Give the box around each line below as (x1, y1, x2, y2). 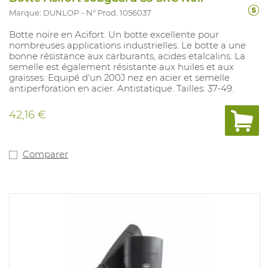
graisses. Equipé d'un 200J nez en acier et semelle (9, 71, 230, 83)
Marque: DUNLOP (9, 7, 79, 17)
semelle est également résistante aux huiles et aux (9, 60, 234, 72)
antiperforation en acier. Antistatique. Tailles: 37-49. (9, 82, 234, 94)
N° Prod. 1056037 (86, 7, 151, 17)
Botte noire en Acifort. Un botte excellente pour (9, 28, 219, 40)
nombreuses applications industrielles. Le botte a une (9, 39, 246, 51)
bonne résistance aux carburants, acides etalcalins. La (9, 50, 245, 62)
